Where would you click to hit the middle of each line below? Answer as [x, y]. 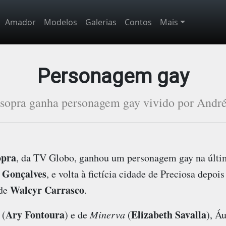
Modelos [61, 22]
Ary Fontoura [35, 214]
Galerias [101, 22]
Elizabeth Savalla [168, 214]
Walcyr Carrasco [47, 190]
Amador [20, 22]
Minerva [107, 214]
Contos [138, 22]
